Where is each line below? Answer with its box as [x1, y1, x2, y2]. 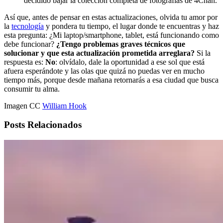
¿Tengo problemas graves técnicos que [56, 39, 185, 48]
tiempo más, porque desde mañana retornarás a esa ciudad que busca [4, 75, 219, 84]
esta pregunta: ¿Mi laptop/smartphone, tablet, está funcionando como [4, 30, 219, 39]
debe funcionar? [4, 39, 56, 48]
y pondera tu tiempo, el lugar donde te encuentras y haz [44, 21, 219, 30]
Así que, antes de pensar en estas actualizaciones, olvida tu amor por [4, 12, 218, 21]
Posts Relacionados [4, 119, 82, 130]
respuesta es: [4, 57, 45, 66]
